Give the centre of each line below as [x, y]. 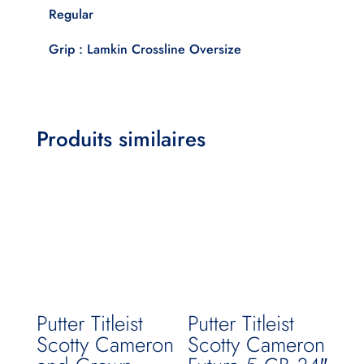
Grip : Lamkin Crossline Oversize [145, 50]
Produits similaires [121, 139]
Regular [71, 15]
